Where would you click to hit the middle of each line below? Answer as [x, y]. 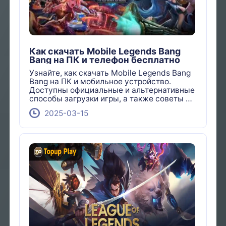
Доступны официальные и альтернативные [112, 90]
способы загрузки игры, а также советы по [112, 99]
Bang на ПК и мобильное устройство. [100, 82]
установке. [50, 107]
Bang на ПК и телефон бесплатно [105, 60]
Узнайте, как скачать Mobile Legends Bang [110, 73]
